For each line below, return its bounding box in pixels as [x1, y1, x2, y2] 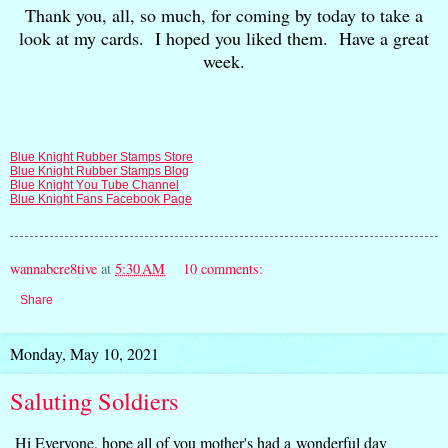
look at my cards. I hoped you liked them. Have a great [19, 25, 429, 50]
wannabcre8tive [10, 259, 97, 279]
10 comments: [183, 259, 264, 279]
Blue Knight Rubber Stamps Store [10, 150, 193, 165]
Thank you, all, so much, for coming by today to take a [25, 2, 423, 27]
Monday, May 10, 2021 [10, 343, 159, 365]
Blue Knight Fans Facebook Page [10, 192, 192, 207]
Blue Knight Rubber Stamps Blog [10, 164, 189, 179]
